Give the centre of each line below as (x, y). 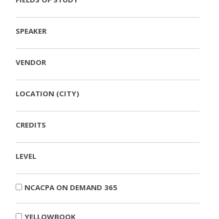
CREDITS (31, 125)
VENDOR (31, 62)
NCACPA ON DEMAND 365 (71, 187)
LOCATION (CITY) (47, 94)
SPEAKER (31, 31)
